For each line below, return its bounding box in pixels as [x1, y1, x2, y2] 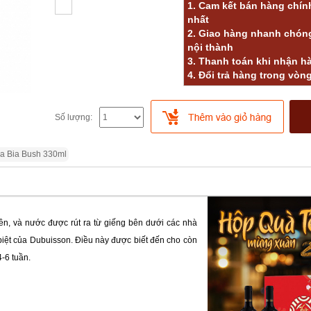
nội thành [187, 42, 233, 53]
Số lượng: [55, 112, 92, 122]
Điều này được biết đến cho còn [74, 235, 197, 245]
